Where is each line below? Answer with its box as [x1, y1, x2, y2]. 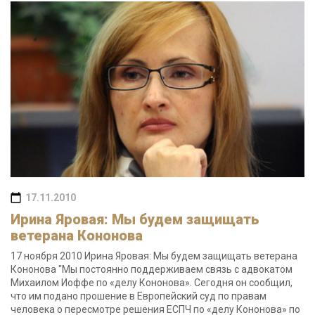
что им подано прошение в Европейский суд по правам [11, 290, 266, 302]
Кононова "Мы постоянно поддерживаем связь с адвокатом [11, 264, 292, 275]
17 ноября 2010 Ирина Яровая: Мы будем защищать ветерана [11, 250, 297, 262]
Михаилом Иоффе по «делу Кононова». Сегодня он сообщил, [11, 277, 292, 288]
